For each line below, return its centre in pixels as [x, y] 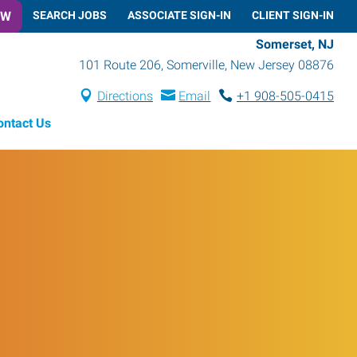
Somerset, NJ [295, 44]
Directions [125, 96]
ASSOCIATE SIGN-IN [179, 15]
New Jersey [263, 65]
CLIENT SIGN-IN [293, 15]
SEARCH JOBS [70, 15]
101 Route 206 [120, 65]
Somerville [196, 65]
